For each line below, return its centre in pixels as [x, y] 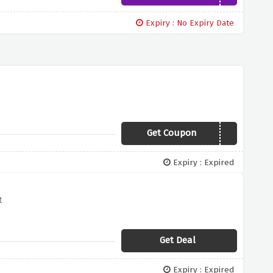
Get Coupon [172, 133]
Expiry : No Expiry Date [189, 23]
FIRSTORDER [208, 134]
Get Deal [177, 240]
